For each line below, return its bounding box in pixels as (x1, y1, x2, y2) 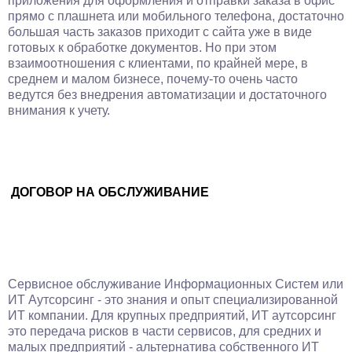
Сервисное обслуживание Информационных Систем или (8, 277, 343, 291)
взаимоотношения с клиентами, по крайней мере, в (8, 57, 308, 70)
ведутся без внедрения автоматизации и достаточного (8, 88, 327, 101)
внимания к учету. (8, 104, 110, 117)
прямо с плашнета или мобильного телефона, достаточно (8, 9, 344, 23)
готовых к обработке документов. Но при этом (8, 41, 277, 54)
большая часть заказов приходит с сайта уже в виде (8, 25, 312, 38)
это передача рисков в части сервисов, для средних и (8, 324, 321, 338)
